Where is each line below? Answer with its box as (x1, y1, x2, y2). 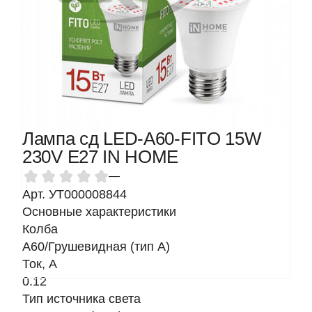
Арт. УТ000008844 (22, 187, 127, 201)
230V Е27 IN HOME (22, 146, 179, 167)
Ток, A (22, 257, 57, 271)
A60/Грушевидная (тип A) (22, 240, 170, 253)
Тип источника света (22, 292, 141, 306)
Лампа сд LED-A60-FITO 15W (22, 128, 262, 149)
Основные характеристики (22, 205, 176, 219)
